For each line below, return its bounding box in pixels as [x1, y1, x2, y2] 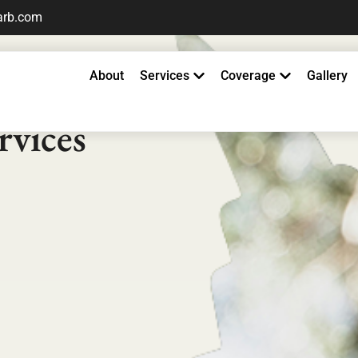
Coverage [221, 68, 276, 83]
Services [140, 68, 190, 83]
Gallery [307, 68, 348, 83]
